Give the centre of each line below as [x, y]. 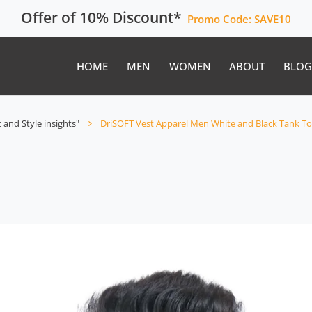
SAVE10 [272, 19]
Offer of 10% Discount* [102, 17]
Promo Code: [220, 19]
